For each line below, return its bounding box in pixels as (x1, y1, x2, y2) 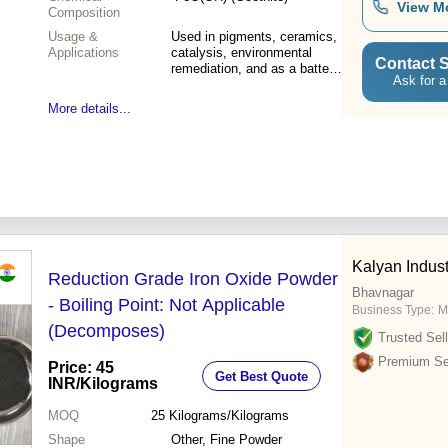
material (171, 77, 217, 93)
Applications (48, 45, 119, 61)
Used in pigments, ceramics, (171, 29, 337, 45)
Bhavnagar (352, 285, 414, 301)
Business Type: (352, 303, 434, 318)
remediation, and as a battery (171, 61, 340, 77)
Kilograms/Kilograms (168, 408, 289, 424)
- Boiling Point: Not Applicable (48, 295, 285, 316)
